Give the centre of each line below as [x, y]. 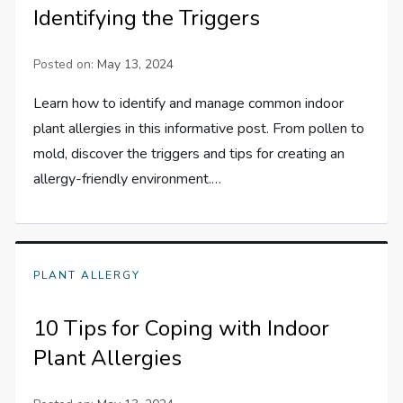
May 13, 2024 [136, 64]
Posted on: [66, 64]
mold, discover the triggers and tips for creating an [189, 153]
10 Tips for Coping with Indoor [182, 328]
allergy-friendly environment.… [128, 179]
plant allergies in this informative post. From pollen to [199, 128]
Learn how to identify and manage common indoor [189, 103]
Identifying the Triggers [147, 18]
